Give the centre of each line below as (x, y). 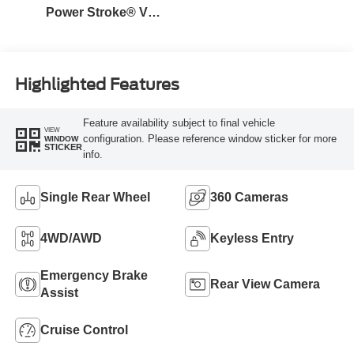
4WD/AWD (71, 238)
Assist (59, 292)
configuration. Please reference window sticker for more (209, 138)
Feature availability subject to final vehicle (179, 122)
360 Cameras (249, 197)
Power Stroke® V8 (100, 12)
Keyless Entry (252, 238)
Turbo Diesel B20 (97, 29)
